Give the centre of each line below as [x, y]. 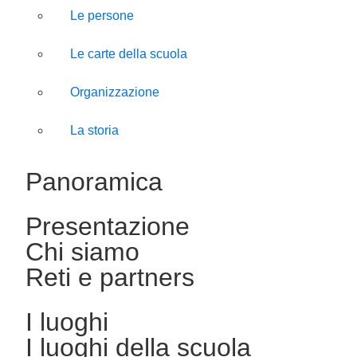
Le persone [102, 16]
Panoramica [94, 182]
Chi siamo [82, 252]
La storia [94, 131]
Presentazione [108, 227]
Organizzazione [115, 92]
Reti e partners [110, 278]
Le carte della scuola [129, 54]
